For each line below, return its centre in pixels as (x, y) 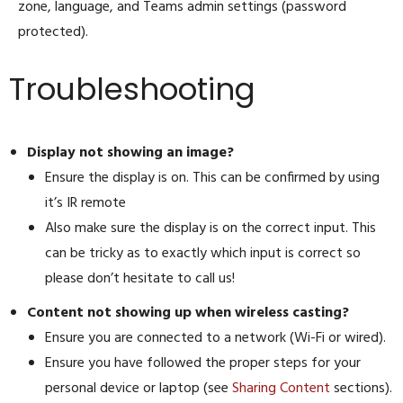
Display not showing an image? (130, 153)
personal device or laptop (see (139, 389)
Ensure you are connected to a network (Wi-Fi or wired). (215, 339)
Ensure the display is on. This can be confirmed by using (212, 179)
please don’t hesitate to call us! (140, 279)
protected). (53, 33)
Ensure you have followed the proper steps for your (203, 364)
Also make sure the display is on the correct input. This (210, 229)
